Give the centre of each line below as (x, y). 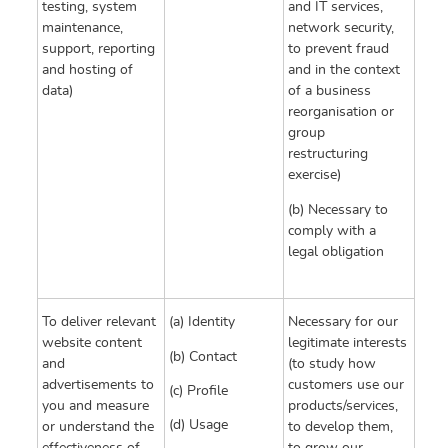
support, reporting (98, 49)
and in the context (344, 70)
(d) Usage (198, 425)
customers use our (346, 385)
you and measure (95, 406)
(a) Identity (202, 322)
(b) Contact (203, 356)
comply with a (332, 230)
